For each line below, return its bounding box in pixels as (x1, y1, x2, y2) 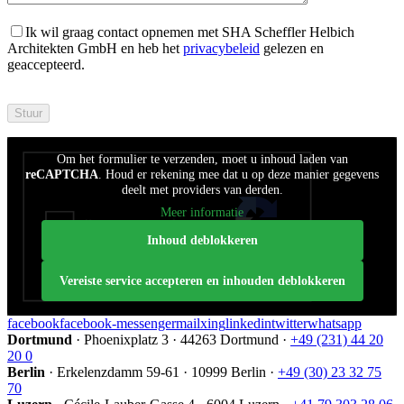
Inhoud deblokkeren (146, 233, 258, 247)
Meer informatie (161, 205, 243, 219)
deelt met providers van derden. (121, 182, 283, 197)
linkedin (225, 315, 271, 331)
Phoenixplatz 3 (80, 331, 172, 347)
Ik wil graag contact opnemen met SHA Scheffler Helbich (25, 23, 354, 40)
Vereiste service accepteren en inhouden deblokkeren (59, 273, 345, 288)
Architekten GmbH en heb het (7, 40, 183, 56)
